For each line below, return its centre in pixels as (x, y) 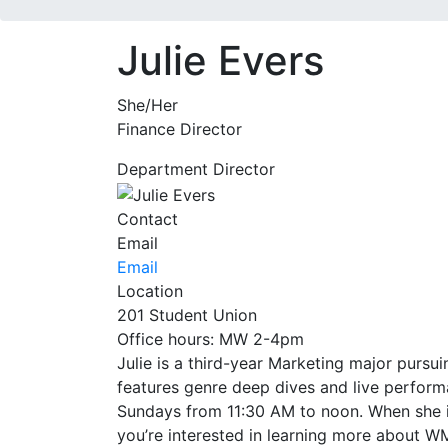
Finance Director (179, 129)
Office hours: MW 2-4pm (210, 338)
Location (150, 290)
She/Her (147, 105)
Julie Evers (220, 60)
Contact (147, 218)
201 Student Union (187, 314)
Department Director (196, 169)
